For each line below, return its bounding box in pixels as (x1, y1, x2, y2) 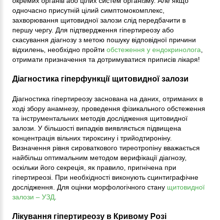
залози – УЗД (12, 193, 55, 201)
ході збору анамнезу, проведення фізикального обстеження (12, 105, 205, 113)
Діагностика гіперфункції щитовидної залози (12, 75, 189, 83)
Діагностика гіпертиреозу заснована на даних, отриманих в (12, 95, 203, 103)
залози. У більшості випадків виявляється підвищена (12, 124, 181, 133)
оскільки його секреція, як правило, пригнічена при (12, 164, 176, 172)
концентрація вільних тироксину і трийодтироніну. (12, 134, 172, 142)
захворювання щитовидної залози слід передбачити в (12, 16, 186, 25)
